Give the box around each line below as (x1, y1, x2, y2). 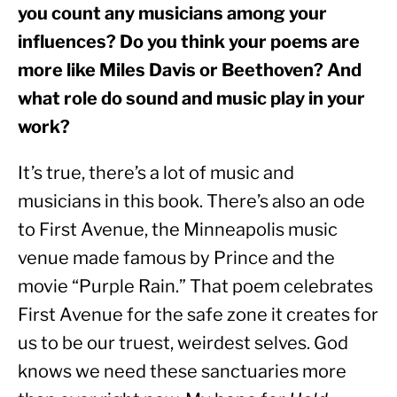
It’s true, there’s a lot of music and (18, 162, 294, 184)
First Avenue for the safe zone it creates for (18, 304, 378, 326)
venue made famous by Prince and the (18, 247, 335, 269)
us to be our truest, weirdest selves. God (18, 332, 348, 354)
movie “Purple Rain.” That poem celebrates (18, 276, 373, 298)
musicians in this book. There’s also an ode (18, 191, 365, 213)
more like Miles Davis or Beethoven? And (18, 59, 362, 82)
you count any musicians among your (18, 3, 327, 25)
